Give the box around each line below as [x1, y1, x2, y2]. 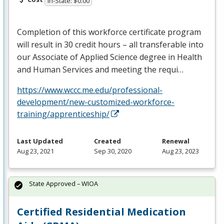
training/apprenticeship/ [17, 108, 109, 119]
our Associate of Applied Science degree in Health [17, 51, 202, 62]
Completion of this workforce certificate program [17, 26, 201, 37]
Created [93, 136, 121, 145]
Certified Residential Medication [17, 204, 186, 218]
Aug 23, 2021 [17, 146, 54, 155]
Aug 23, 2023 [162, 146, 199, 155]
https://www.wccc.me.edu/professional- [17, 84, 162, 95]
